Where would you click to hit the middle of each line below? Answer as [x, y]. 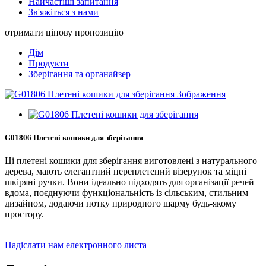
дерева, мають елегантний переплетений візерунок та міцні [126, 172]
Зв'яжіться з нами [64, 12]
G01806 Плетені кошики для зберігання [74, 138]
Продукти [49, 63]
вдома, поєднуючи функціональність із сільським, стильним [126, 193]
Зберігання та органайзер [80, 74]
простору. [24, 214]
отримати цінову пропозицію [64, 32]
